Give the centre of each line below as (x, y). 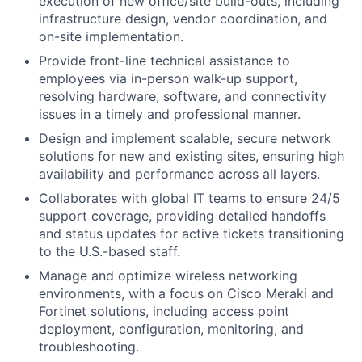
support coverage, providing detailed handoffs (182, 216)
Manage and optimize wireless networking (168, 276)
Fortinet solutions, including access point (164, 311)
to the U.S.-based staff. (109, 251)
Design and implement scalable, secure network (185, 138)
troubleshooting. (89, 347)
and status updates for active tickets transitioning (192, 234)
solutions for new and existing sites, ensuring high (192, 156)
